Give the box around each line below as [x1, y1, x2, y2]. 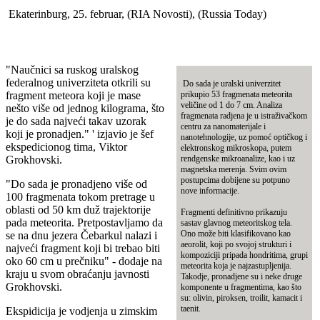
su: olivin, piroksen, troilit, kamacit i [181, 292, 302, 303]
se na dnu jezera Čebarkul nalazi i [6, 229, 157, 241]
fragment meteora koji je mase [6, 89, 141, 101]
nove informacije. [181, 185, 241, 196]
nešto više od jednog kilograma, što [6, 101, 164, 114]
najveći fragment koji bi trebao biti [6, 241, 160, 254]
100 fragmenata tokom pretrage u [6, 190, 155, 203]
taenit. [181, 303, 201, 314]
